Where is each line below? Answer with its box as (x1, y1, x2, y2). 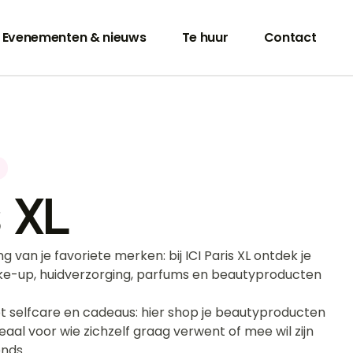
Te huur (181, 28, 229, 46)
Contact (263, 28, 317, 46)
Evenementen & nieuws (2, 28, 147, 46)
